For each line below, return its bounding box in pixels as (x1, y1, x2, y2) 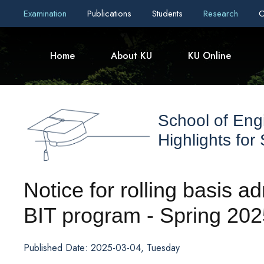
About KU (111, 49, 152, 62)
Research (203, 7, 241, 20)
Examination (24, 7, 70, 20)
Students (152, 7, 186, 20)
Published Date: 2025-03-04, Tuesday (24, 241, 180, 255)
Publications (87, 7, 134, 20)
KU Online (188, 49, 231, 62)
